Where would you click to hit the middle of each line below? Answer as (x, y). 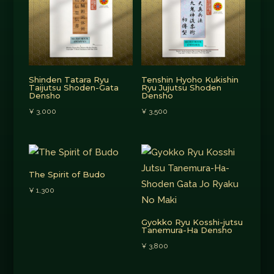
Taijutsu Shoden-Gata (73, 87)
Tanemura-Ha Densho (187, 230)
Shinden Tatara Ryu (68, 79)
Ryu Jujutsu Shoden (182, 87)
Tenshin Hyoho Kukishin (190, 79)
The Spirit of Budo (67, 174)
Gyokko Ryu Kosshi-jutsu (192, 222)
